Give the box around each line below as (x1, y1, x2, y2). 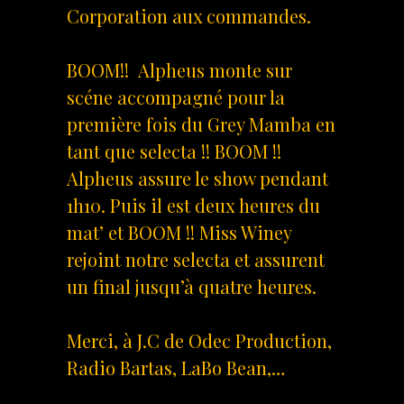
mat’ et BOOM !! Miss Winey (67, 219, 291, 244)
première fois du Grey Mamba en (67, 111, 335, 136)
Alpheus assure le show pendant (67, 165, 328, 190)
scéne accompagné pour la (67, 84, 285, 109)
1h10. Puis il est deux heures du (67, 192, 320, 217)
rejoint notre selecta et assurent (67, 246, 325, 271)
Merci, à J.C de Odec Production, (67, 327, 332, 353)
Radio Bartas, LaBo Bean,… (67, 354, 285, 380)
